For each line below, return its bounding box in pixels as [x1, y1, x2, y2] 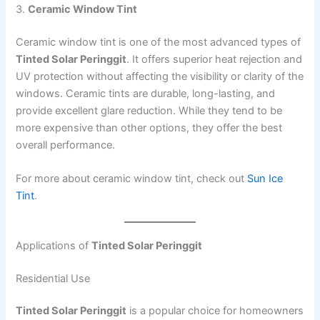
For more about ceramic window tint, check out [16, 172, 248, 186]
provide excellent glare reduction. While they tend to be [16, 104, 283, 117]
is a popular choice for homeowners [126, 304, 304, 318]
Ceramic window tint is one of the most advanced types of [16, 35, 301, 49]
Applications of [16, 239, 92, 252]
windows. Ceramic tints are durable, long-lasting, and [16, 86, 276, 100]
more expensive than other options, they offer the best [16, 121, 283, 134]
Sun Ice [247, 172, 284, 186]
